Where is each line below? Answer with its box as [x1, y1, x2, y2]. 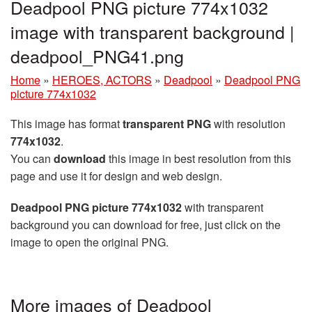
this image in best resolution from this [106, 150, 291, 167]
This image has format [10, 116, 123, 132]
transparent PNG [123, 116, 211, 132]
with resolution [211, 116, 286, 132]
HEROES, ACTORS [52, 72, 152, 88]
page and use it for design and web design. [10, 168, 222, 185]
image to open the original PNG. [10, 234, 169, 251]
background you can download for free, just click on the [10, 217, 281, 233]
